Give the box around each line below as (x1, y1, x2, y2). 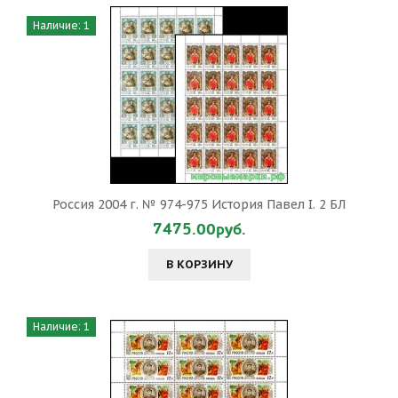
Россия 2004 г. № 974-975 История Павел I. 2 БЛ (52, 196, 346, 212)
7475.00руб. (152, 219, 246, 241)
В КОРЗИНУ (165, 257, 233, 272)
